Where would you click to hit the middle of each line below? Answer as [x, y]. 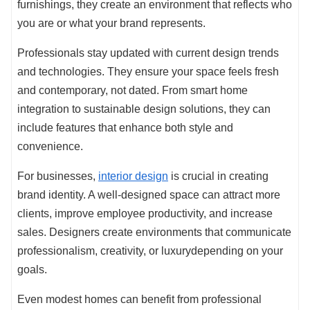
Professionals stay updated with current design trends [148, 53]
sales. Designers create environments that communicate [154, 232]
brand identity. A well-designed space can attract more [149, 195]
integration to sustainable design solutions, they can [144, 109]
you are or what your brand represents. [111, 24]
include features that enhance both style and [125, 128]
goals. [32, 270]
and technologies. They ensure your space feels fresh [148, 72]
